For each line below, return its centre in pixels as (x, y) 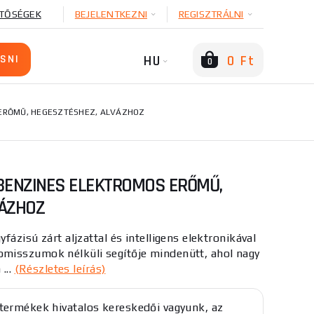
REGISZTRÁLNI (211, 14)
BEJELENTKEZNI (111, 14)
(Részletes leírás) (60, 269)
